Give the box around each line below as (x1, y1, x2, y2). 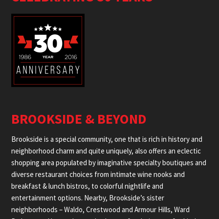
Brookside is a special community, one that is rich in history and (11, 134, 202, 144)
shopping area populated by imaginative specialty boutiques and (11, 158, 206, 168)
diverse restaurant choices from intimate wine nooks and (11, 170, 185, 179)
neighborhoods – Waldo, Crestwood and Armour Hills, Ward (11, 205, 190, 215)
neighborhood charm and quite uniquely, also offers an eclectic (11, 146, 201, 156)
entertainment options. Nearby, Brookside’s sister (11, 193, 164, 203)
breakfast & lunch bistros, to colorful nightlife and (11, 181, 163, 191)
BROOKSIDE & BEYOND (11, 110, 147, 128)
